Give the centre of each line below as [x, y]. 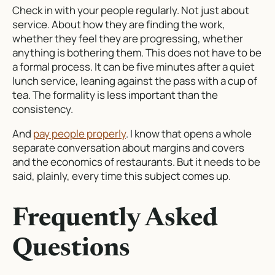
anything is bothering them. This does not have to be [137, 53]
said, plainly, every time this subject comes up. [122, 176]
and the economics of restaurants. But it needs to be [136, 162]
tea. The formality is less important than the [115, 95]
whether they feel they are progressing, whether [128, 39]
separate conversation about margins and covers [128, 148]
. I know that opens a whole [189, 134]
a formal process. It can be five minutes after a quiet [134, 67]
